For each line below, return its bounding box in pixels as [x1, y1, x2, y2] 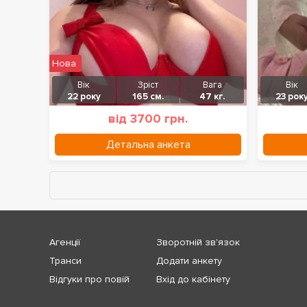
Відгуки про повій [49, 273, 130, 285]
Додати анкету [156, 254, 222, 267]
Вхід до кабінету [156, 273, 230, 285]
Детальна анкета [106, 138, 191, 151]
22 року [66, 91, 101, 102]
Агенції [49, 236, 80, 248]
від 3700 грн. [108, 111, 188, 126]
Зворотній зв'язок [156, 236, 240, 248]
